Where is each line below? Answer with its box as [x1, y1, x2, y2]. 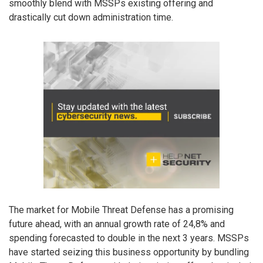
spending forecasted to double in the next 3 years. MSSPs [9, 232, 249, 244]
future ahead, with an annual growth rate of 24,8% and [9, 218, 225, 230]
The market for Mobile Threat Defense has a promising [9, 204, 234, 216]
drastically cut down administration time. [9, 12, 173, 23]
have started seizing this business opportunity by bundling [9, 247, 249, 258]
